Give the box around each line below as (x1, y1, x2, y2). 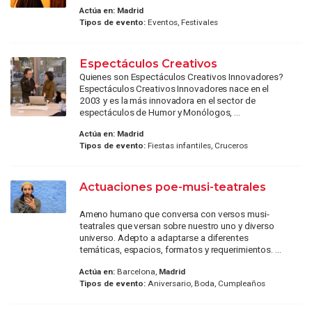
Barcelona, (114, 266, 159, 276)
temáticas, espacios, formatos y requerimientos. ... (79, 244, 281, 256)
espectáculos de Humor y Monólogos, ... (79, 106, 240, 118)
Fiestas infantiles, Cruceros (145, 141, 248, 151)
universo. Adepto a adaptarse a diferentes (79, 232, 249, 244)
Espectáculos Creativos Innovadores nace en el (79, 82, 270, 94)
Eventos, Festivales (145, 17, 218, 27)
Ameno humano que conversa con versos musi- (79, 208, 270, 220)
